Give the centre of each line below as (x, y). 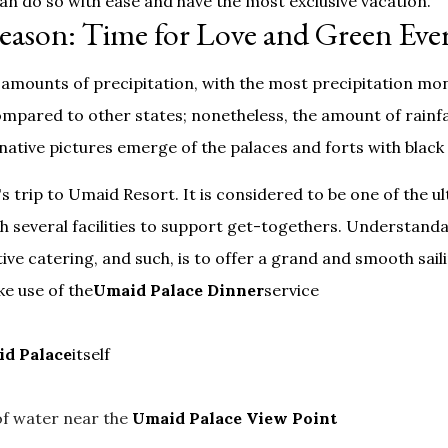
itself (91, 354)
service (292, 290)
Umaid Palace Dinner (179, 290)
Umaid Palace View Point (235, 418)
